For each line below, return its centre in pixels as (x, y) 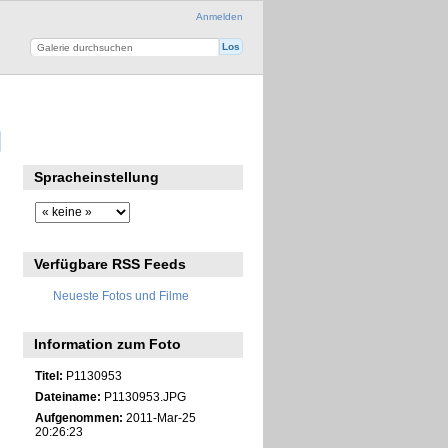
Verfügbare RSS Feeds (110, 264)
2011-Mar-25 (159, 418)
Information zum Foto (108, 344)
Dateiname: (67, 397)
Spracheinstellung (97, 177)
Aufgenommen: (78, 418)
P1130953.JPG (143, 397)
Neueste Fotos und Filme (121, 295)
